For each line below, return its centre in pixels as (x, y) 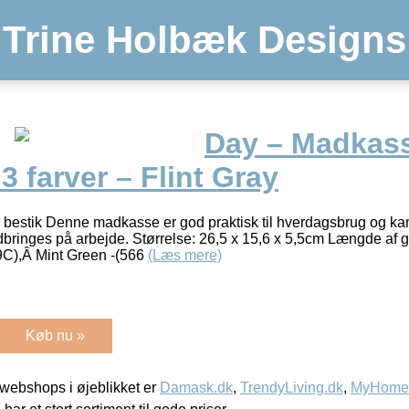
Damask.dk (196, 387)
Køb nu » (55, 335)
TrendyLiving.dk (292, 387)
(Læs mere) (185, 255)
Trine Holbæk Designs (204, 40)
